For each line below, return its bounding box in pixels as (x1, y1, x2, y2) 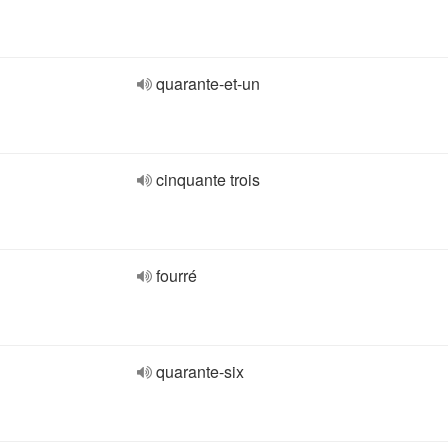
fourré (156, 264, 197, 287)
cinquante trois (156, 168, 260, 191)
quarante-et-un (156, 72, 260, 95)
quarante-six (156, 360, 244, 383)
